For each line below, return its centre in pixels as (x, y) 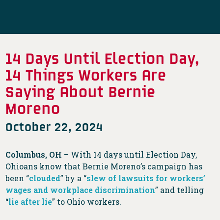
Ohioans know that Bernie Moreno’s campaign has (104, 166)
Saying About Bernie (81, 91)
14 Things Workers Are (86, 75)
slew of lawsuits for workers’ (146, 178)
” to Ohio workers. (88, 202)
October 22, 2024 (55, 127)
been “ (17, 178)
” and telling (180, 190)
